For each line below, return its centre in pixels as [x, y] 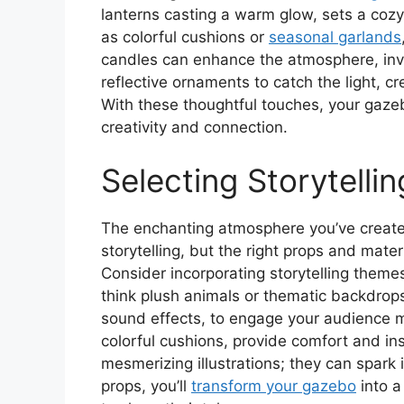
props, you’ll [146, 386]
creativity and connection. [194, 127]
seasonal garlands [335, 37]
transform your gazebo [274, 386]
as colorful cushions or [185, 37]
